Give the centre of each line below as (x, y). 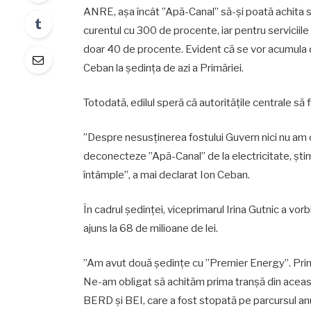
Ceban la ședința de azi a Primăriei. (163, 68)
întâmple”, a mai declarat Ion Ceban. (166, 175)
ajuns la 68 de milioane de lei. (150, 228)
